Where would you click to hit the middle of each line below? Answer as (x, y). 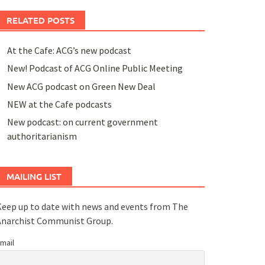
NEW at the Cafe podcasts (59, 104)
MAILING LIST (34, 177)
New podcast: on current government (82, 122)
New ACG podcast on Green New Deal (81, 86)
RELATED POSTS (40, 20)
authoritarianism (42, 136)
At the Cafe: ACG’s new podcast (69, 50)
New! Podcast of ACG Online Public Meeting (95, 68)
